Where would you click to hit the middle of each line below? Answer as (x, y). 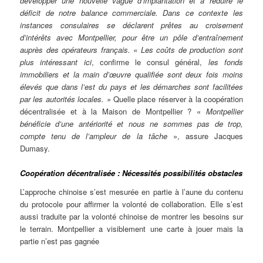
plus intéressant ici (56, 62)
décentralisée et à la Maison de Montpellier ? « (113, 111)
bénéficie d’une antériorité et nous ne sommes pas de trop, (131, 123)
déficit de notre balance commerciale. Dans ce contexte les (131, 12)
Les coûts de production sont (192, 49)
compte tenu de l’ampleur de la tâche (94, 136)
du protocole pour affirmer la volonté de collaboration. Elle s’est (131, 204)
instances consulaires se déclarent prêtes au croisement (131, 25)
